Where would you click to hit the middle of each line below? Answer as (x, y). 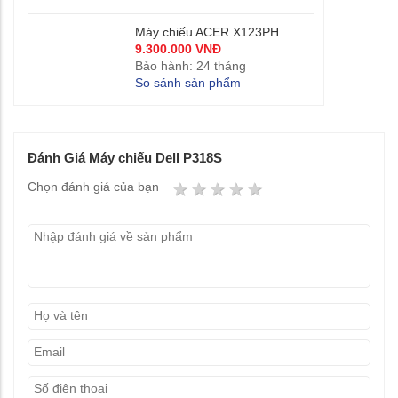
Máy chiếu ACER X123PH (207, 32)
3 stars (260, 189)
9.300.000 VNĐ (178, 49)
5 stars (298, 189)
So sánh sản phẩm (188, 83)
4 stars (279, 189)
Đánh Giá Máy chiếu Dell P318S (125, 158)
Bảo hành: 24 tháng (191, 66)
